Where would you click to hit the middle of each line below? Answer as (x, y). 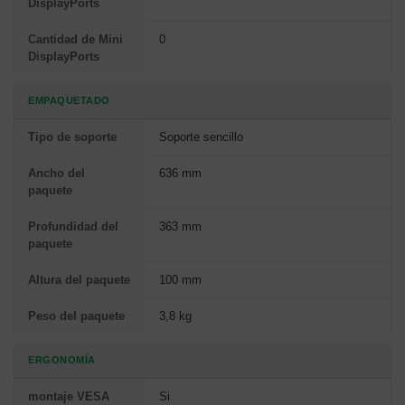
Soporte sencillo (201, 137)
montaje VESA (69, 396)
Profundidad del (73, 226)
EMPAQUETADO (69, 100)
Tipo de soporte (72, 137)
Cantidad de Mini (75, 39)
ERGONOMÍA (62, 359)
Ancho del (57, 173)
